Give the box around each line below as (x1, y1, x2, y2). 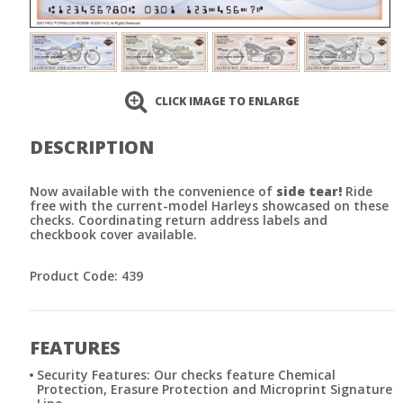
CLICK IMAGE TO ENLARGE (155, 93, 300, 109)
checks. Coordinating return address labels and (30, 210, 327, 228)
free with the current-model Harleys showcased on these (30, 196, 389, 214)
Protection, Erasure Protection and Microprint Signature (37, 380, 392, 398)
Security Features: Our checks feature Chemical (37, 365, 336, 383)
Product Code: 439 (30, 266, 143, 284)
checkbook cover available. (30, 225, 197, 243)
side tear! (276, 182, 342, 200)
